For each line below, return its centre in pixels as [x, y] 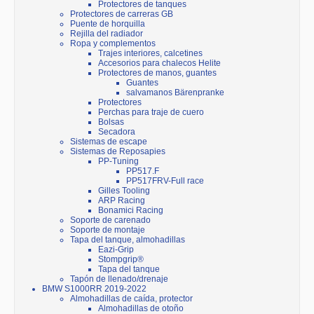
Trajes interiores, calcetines [150, 54]
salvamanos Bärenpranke [175, 93]
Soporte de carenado [110, 220]
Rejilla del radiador [107, 34]
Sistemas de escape [109, 142]
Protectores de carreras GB [122, 14]
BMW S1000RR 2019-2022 [94, 289]
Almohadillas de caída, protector [131, 299]
